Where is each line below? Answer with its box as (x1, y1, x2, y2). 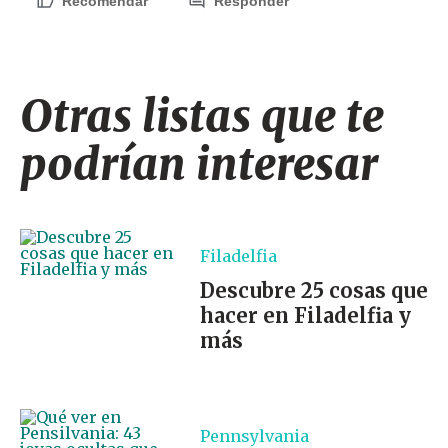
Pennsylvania (200, 425, 309, 446)
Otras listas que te (20, 89, 384, 144)
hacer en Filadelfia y (200, 302, 411, 328)
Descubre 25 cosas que (200, 277, 428, 303)
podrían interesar (20, 137, 378, 192)
